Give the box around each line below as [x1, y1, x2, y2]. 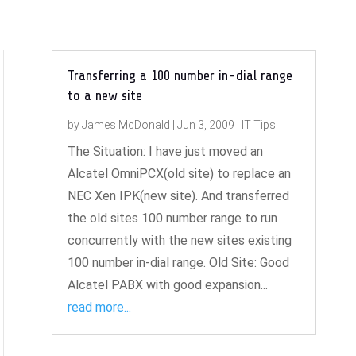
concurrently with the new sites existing [67, 232, 292, 248]
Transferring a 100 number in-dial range [67, 67, 292, 83]
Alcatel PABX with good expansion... [67, 277, 268, 292]
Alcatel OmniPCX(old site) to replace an [67, 165, 291, 181]
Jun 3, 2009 [176, 118, 234, 131]
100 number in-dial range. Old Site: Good [67, 254, 289, 270]
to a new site [67, 87, 142, 103]
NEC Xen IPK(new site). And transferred [67, 188, 289, 203]
